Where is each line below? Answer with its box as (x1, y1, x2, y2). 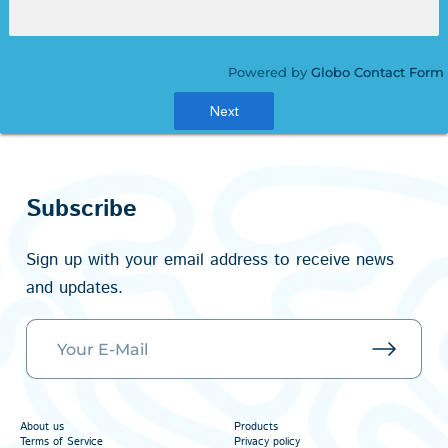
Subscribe (25, 192, 137, 227)
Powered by (227, 64, 311, 81)
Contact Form (353, 64, 444, 81)
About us (20, 419, 64, 435)
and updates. (25, 276, 123, 301)
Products (234, 419, 278, 435)
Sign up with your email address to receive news (25, 248, 394, 273)
